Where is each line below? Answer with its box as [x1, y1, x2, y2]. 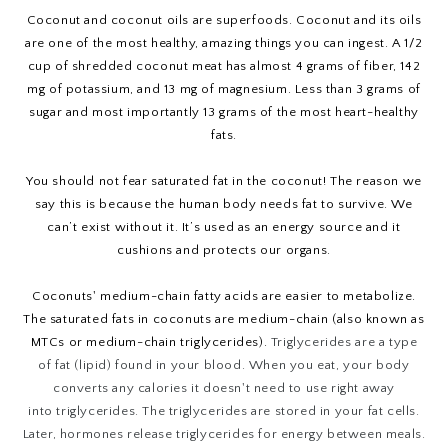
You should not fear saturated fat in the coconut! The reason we [26, 174, 422, 189]
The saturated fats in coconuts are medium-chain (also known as [23, 312, 425, 327]
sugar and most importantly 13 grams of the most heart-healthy [29, 105, 419, 120]
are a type [351, 335, 418, 350]
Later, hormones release [22, 427, 176, 442]
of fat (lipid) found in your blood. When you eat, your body [38, 358, 410, 373]
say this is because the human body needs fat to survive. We [35, 197, 413, 212]
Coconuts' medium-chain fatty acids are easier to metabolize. [31, 289, 416, 304]
